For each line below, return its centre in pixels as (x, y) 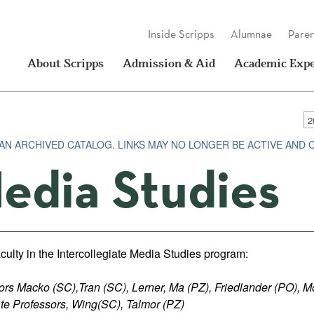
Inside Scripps (181, 34)
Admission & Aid (169, 63)
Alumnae (251, 34)
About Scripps (66, 63)
